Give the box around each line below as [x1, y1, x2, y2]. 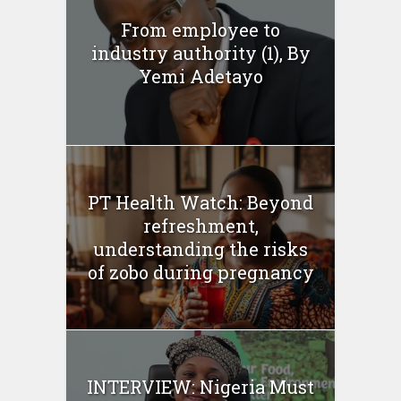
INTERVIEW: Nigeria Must [87, 375, 314, 399]
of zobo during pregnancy [87, 260, 314, 285]
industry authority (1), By [90, 40, 311, 64]
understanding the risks [93, 237, 308, 261]
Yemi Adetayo [138, 64, 263, 88]
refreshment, [142, 214, 259, 238]
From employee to [121, 17, 280, 41]
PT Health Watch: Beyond [88, 191, 313, 215]
